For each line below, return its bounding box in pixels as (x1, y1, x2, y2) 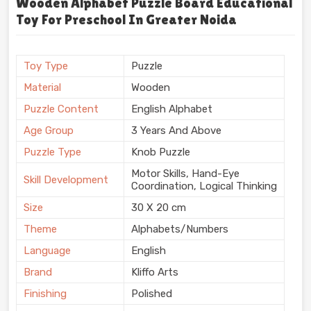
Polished (131, 287, 172, 301)
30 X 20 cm (131, 201, 186, 215)
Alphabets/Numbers (131, 223, 228, 236)
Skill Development (24, 174, 108, 187)
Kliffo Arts (131, 266, 178, 279)
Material (24, 81, 61, 94)
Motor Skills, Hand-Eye (131, 167, 239, 180)
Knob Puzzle (131, 146, 190, 159)
